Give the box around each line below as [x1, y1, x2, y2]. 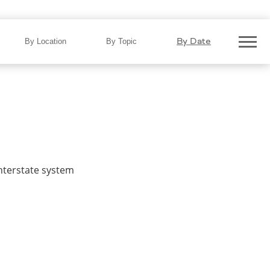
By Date [177, 36, 211, 48]
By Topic [106, 37, 137, 46]
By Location [25, 37, 67, 46]
